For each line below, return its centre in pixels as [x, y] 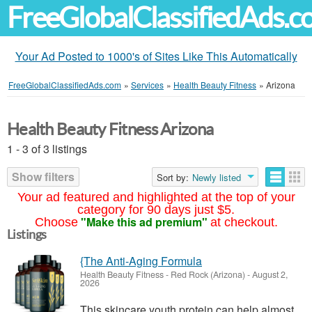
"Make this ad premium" [144, 222]
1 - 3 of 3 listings [47, 149]
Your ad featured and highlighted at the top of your [156, 197]
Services [147, 85]
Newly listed [217, 177]
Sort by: [173, 177]
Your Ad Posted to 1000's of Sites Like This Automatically [156, 56]
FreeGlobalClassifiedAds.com [65, 85]
